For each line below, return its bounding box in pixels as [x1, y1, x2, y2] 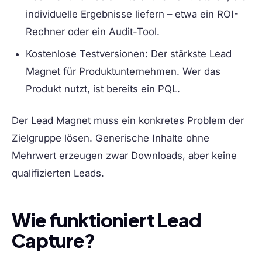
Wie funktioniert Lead [12, 208, 201, 232]
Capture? [12, 229, 95, 253]
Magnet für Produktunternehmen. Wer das [26, 65, 220, 78]
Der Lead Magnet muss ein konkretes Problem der [12, 115, 244, 127]
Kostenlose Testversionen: [26, 48, 148, 60]
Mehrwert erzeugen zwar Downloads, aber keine [12, 150, 237, 162]
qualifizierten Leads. [12, 167, 104, 180]
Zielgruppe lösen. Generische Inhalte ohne [12, 132, 209, 144]
